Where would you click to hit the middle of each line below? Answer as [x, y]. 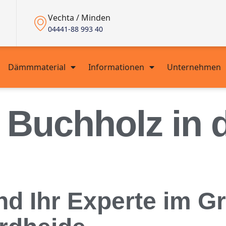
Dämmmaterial [37, 67]
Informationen [116, 67]
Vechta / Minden [79, 18]
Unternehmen [194, 67]
